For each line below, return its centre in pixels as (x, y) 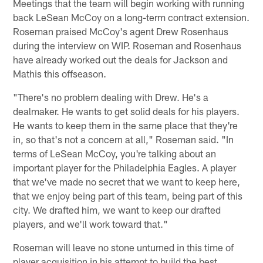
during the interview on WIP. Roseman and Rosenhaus (127, 45)
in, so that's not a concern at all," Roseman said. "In (124, 139)
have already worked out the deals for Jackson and (121, 59)
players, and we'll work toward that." (91, 223)
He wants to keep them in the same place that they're (126, 125)
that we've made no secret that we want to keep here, (127, 181)
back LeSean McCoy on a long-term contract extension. (131, 17)
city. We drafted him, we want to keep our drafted (117, 209)
